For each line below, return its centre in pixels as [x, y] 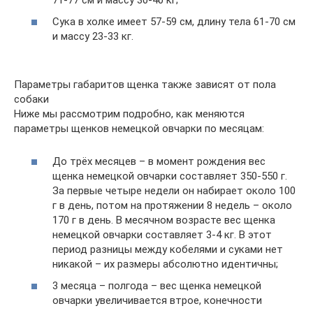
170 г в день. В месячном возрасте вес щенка [164, 220]
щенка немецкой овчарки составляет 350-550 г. [170, 176]
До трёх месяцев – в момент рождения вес [159, 161]
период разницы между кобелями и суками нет [168, 249]
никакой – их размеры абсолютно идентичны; [165, 264]
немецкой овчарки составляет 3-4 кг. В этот [162, 234]
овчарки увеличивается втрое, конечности [157, 300]
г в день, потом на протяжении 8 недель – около [172, 205]
